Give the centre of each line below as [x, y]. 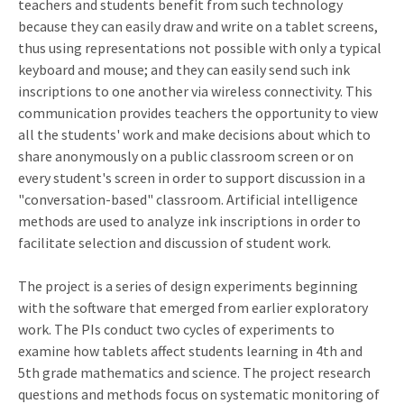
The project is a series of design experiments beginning [188, 285]
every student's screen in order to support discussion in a [192, 177]
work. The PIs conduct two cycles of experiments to [176, 329]
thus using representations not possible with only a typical [200, 47]
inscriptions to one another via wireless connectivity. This [195, 91]
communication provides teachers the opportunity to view [198, 112]
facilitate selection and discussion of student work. [174, 242]
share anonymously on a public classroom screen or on [186, 156]
